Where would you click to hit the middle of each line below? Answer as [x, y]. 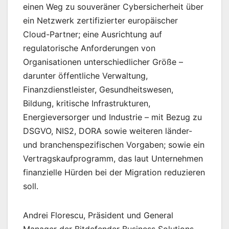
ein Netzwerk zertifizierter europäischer [100, 21]
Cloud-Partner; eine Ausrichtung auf [93, 35]
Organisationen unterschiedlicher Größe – [103, 62]
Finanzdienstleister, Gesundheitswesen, [98, 90]
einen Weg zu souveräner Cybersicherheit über [113, 7]
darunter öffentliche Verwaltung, [85, 76]
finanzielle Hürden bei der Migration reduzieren [114, 173]
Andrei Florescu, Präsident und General [98, 215]
